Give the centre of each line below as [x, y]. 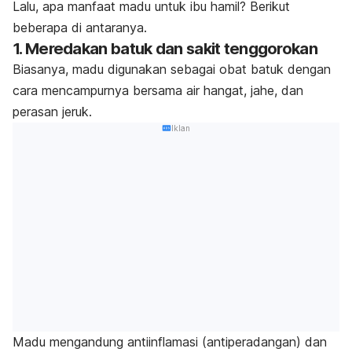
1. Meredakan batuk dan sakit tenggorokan [165, 49]
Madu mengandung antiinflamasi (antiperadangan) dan [170, 341]
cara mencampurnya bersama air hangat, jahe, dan [158, 91]
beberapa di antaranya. [80, 28]
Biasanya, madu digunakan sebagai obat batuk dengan [172, 70]
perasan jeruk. [54, 112]
